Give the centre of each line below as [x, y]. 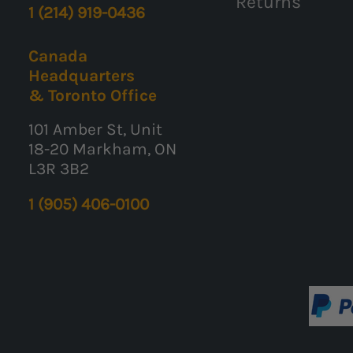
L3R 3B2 [59, 168]
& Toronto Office [93, 95]
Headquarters [82, 75]
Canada [58, 56]
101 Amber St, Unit [96, 129]
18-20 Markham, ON [103, 149]
